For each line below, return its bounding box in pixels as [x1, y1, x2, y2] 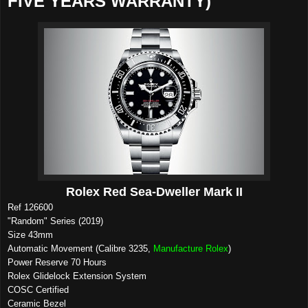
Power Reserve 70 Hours [8, 256, 107, 267]
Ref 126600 [8, 201, 53, 212]
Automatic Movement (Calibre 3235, [8, 243, 153, 254]
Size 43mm [8, 229, 53, 240]
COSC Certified [8, 284, 69, 295]
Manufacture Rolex [153, 243, 228, 254]
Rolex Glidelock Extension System [8, 270, 146, 281]
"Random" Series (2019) [8, 215, 103, 226]
